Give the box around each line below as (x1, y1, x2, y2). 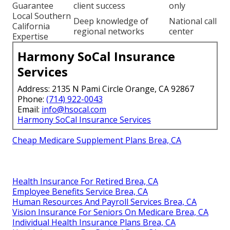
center (169, 25, 194, 37)
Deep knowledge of (73, 15, 148, 27)
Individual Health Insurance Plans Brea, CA (12, 216, 176, 228)
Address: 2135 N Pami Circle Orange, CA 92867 (17, 83, 194, 94)
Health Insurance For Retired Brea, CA (12, 175, 158, 187)
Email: (17, 103, 42, 115)
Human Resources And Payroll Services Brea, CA (12, 196, 197, 207)
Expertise (12, 30, 48, 42)
